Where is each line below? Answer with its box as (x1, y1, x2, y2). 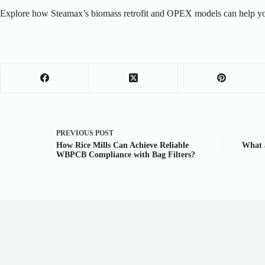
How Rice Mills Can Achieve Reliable (56, 141, 189, 150)
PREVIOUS (56, 129, 95, 138)
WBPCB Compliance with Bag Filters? (56, 150, 195, 160)
